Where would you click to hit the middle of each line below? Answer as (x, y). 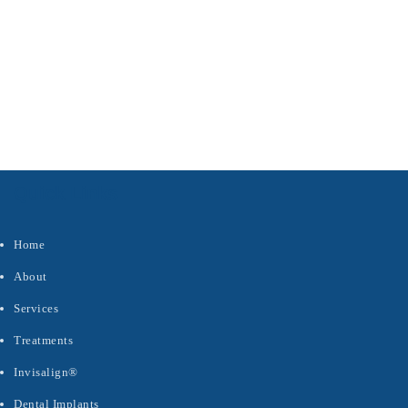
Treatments (43, 340)
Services (36, 308)
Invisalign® (46, 372)
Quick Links (66, 193)
